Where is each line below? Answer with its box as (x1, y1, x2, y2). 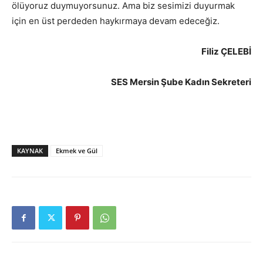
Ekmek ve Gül (56, 146, 97, 155)
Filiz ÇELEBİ (201, 46, 251, 57)
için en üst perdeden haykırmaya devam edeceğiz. (12, 15, 220, 26)
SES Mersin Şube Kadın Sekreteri (111, 76, 251, 87)
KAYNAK (17, 146, 43, 155)
